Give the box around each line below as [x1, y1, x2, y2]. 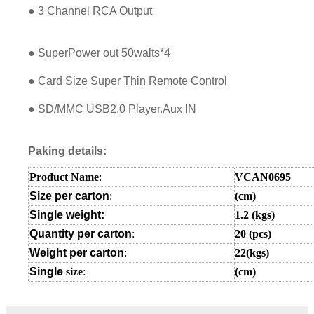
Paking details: [28, 144, 107, 157]
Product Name [29, 170, 99, 183]
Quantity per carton [29, 227, 132, 240]
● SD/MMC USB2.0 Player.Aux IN [28, 102, 196, 115]
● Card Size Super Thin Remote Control [28, 74, 227, 87]
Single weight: [29, 208, 104, 221]
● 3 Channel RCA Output [28, 4, 152, 17]
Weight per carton [29, 246, 124, 259]
